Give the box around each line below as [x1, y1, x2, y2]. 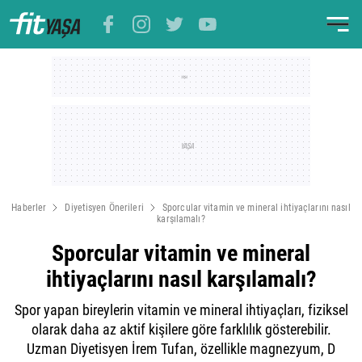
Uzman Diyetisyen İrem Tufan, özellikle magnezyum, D [27, 340, 335, 357]
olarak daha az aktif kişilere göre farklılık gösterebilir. [31, 321, 331, 338]
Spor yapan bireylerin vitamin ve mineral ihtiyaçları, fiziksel [14, 301, 348, 318]
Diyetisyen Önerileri [65, 202, 144, 213]
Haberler [11, 202, 47, 213]
